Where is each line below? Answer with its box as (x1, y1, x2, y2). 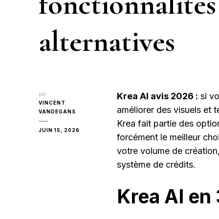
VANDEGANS (39, 108, 76, 114)
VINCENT (39, 99, 66, 106)
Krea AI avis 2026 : (117, 90, 198, 101)
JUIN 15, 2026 (39, 127, 80, 133)
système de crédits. (117, 159, 196, 170)
